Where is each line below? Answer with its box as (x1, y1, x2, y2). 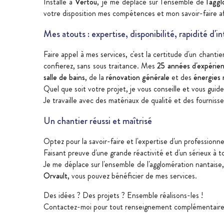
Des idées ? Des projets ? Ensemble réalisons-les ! (43, 189, 203, 201)
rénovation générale (106, 71, 169, 83)
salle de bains (43, 71, 85, 83)
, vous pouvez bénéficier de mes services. (67, 170, 197, 181)
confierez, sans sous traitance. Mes (43, 60, 157, 71)
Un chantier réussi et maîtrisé (43, 114, 152, 127)
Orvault (43, 170, 67, 181)
